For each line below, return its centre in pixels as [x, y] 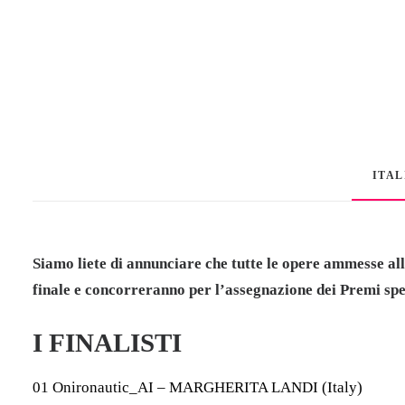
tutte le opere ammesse [308, 264]
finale [52, 290]
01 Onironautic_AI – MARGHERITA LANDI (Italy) [198, 387]
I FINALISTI [107, 343]
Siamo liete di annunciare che [132, 264]
